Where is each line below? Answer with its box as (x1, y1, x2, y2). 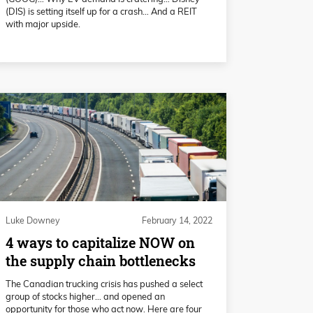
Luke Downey (6, 215, 60, 226)
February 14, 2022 (142, 215, 212, 226)
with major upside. (6, 18, 80, 30)
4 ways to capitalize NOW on (6, 233, 195, 253)
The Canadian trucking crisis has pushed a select (6, 278, 203, 290)
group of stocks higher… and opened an (6, 291, 165, 303)
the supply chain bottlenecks (6, 252, 196, 271)
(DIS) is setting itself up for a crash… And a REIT (6, 6, 197, 17)
